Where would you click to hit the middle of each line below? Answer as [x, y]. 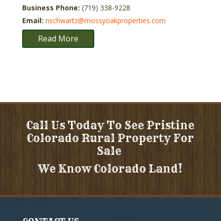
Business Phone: [52, 7]
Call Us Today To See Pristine [110, 125]
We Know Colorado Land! [110, 168]
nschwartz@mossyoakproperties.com [105, 20]
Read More [58, 38]
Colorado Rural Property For [110, 138]
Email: [34, 20]
